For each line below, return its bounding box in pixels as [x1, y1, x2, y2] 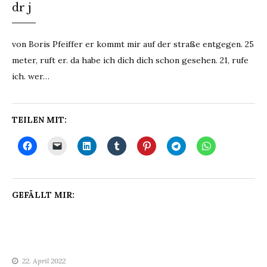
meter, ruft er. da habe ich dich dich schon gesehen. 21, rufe [12, 55, 249, 66]
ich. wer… [12, 71, 49, 82]
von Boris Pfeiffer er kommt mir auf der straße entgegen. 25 [12, 39, 254, 49]
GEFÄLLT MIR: [12, 190, 74, 200]
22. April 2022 [22, 256, 66, 265]
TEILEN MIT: [12, 114, 67, 125]
